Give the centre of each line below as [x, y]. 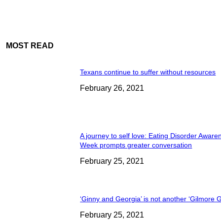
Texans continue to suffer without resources [148, 72]
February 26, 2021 [112, 88]
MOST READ [30, 46]
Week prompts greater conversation [136, 145]
